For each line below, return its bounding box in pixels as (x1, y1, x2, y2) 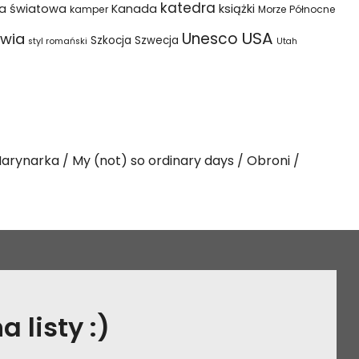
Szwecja (135, 33, 179, 48)
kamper (70, 2, 108, 16)
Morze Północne (258, 2, 336, 16)
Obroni (247, 151, 290, 170)
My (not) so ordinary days (72, 151, 234, 170)
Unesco (182, 28, 238, 50)
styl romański (28, 35, 87, 47)
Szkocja (91, 33, 131, 48)
